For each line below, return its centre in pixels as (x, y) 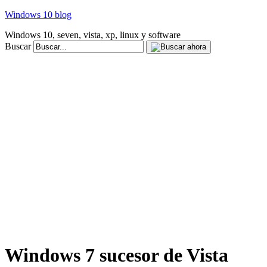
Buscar (18, 46)
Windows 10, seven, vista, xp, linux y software (93, 35)
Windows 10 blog (38, 15)
